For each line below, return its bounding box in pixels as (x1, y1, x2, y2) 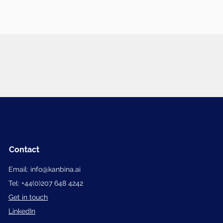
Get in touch (8, 193, 48, 201)
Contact (9, 145, 39, 154)
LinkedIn (8, 207, 35, 215)
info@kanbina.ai (30, 165, 81, 173)
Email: (8, 165, 30, 173)
